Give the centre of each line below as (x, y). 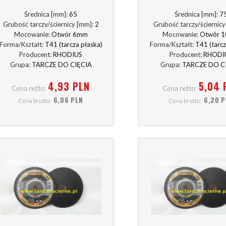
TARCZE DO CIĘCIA (62, 65)
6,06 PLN (68, 100)
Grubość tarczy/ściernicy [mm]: (49, 24)
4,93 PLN (69, 86)
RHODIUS (68, 55)
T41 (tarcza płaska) (73, 45)
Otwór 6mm (69, 35)
